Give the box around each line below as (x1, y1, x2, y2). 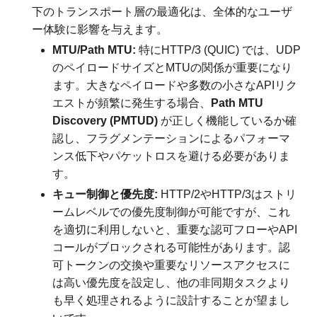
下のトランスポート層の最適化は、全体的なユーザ (32, 5, 293, 18)
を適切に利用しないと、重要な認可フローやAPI (52, 223, 298, 236)
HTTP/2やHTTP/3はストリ (158, 188, 297, 200)
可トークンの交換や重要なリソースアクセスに (52, 258, 291, 271)
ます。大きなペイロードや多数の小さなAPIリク (52, 79, 298, 91)
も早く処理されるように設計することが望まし (52, 294, 291, 306)
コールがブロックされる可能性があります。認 (52, 241, 291, 253)
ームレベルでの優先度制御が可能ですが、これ (52, 205, 291, 218)
